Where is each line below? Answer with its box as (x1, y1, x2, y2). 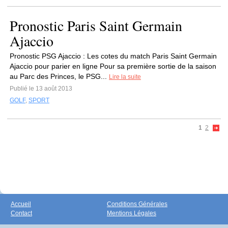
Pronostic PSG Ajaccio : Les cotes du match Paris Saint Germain (10, 52, 217, 60)
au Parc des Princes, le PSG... (10, 72, 109, 80)
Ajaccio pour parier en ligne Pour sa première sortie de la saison (10, 62, 216, 70)
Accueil (11, 201, 31, 208)
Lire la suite (109, 73, 141, 80)
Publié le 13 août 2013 (10, 85, 72, 92)
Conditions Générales (107, 201, 167, 208)
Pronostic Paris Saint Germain (10, 16, 182, 35)
